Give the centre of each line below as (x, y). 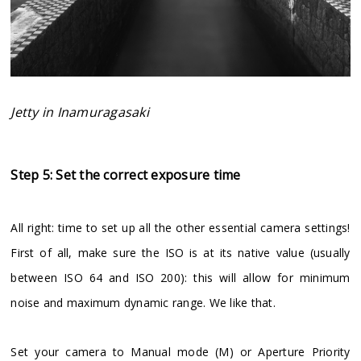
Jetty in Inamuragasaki (80, 112)
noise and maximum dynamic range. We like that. (143, 303)
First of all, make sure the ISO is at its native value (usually (180, 253)
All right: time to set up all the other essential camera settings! (180, 228)
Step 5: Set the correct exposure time (126, 175)
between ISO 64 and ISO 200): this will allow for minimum (180, 278)
